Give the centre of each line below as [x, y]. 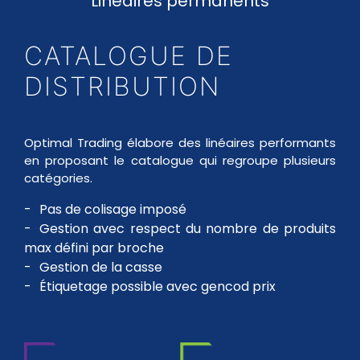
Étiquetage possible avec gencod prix [157, 286]
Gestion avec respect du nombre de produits [188, 229]
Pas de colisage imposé [113, 209]
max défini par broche [94, 248]
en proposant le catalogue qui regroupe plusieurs [180, 160]
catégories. [58, 178]
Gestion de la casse [101, 267]
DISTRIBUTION [123, 86]
